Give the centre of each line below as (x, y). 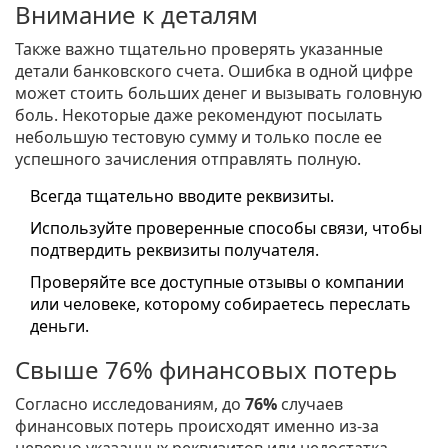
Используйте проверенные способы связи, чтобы (226, 228)
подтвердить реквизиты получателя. (174, 250)
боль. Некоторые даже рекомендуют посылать (199, 115)
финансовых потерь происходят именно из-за (197, 426)
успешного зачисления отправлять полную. (188, 159)
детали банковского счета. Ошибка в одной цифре (214, 71)
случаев (310, 404)
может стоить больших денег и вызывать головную (218, 93)
